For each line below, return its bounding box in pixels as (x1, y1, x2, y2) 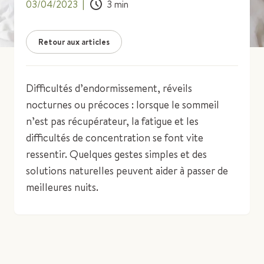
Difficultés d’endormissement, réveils (26, 81, 192, 95)
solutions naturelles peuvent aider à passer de (26, 163, 228, 178)
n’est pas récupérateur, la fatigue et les (26, 114, 199, 128)
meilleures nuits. (26, 180, 98, 194)
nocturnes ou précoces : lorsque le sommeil (26, 97, 219, 112)
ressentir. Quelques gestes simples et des (26, 147, 207, 161)
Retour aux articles (38, 35, 110, 48)
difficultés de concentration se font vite (26, 130, 203, 145)
